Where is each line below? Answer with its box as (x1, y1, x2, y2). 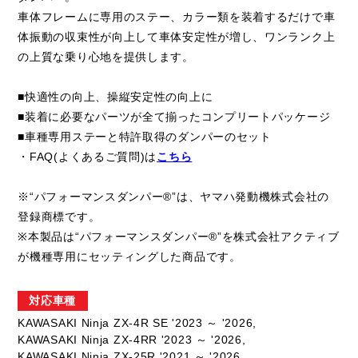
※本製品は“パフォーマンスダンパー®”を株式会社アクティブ (18, 230, 340, 244)
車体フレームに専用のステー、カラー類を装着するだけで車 (18, 10, 336, 24)
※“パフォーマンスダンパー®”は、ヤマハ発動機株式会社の (18, 190, 329, 204)
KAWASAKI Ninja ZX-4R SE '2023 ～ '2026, (18, 316, 257, 330)
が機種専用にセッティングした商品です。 (18, 250, 241, 264)
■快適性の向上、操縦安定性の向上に (18, 90, 213, 104)
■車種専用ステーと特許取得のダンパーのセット (18, 130, 272, 144)
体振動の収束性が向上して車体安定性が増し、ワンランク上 (18, 30, 336, 44)
